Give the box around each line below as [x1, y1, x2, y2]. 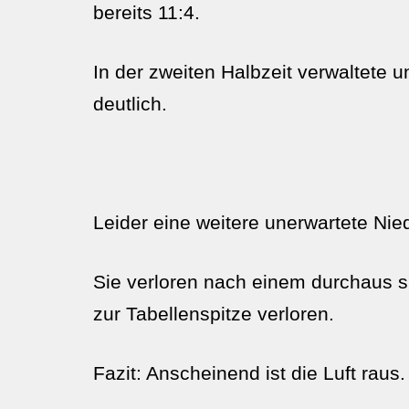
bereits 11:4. [93, 2, 200, 23]
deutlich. [93, 93, 167, 114]
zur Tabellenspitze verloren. [93, 303, 334, 324]
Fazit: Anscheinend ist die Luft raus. [93, 362, 405, 383]
